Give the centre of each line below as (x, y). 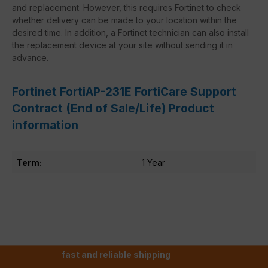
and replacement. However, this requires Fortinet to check (127, 7)
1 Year (153, 162)
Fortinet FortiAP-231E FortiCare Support (124, 91)
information (45, 125)
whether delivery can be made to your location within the (124, 20)
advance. (30, 57)
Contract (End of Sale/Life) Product (113, 108)
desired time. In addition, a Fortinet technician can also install (130, 32)
